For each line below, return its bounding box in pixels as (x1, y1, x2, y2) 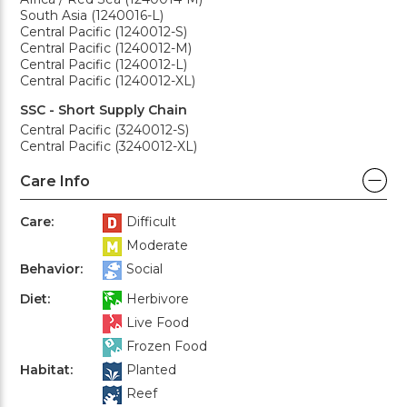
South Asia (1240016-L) (20, 6, 164, 24)
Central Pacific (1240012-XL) (20, 72, 195, 89)
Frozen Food (126, 337, 207, 354)
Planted (126, 361, 176, 378)
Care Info (20, 172, 90, 190)
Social (126, 260, 163, 277)
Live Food (126, 313, 189, 331)
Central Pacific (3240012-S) (20, 121, 189, 138)
